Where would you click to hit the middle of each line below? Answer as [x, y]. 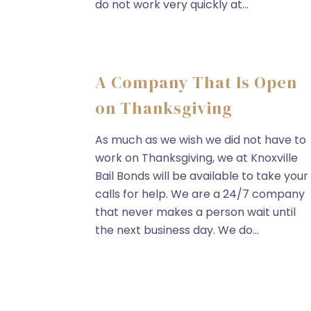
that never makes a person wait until [195, 212]
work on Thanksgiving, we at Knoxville [196, 158]
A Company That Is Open [196, 82]
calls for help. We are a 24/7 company [200, 194]
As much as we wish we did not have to [201, 140]
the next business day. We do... [177, 230]
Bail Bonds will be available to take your [202, 176]
